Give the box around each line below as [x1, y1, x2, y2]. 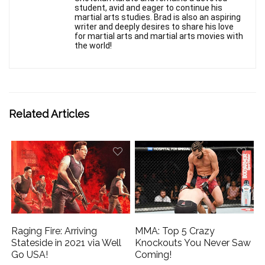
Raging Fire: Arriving [11, 225, 98, 237]
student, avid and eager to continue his [75, 3, 222, 13]
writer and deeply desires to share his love [75, 22, 234, 32]
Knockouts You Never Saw [135, 237, 251, 248]
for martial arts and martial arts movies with [75, 31, 243, 41]
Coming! [135, 248, 172, 260]
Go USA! [11, 248, 49, 260]
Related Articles [9, 108, 89, 121]
